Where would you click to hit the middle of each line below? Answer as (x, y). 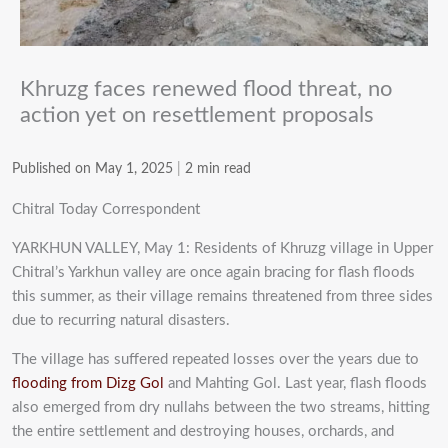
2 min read (218, 168)
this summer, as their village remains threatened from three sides (222, 296)
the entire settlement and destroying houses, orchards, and (203, 431)
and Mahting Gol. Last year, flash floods (295, 383)
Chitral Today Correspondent (106, 209)
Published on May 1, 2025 (92, 168)
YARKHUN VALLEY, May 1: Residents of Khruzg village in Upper (222, 248)
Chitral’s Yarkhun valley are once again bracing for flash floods (213, 272)
